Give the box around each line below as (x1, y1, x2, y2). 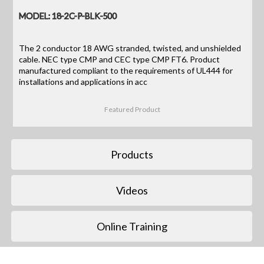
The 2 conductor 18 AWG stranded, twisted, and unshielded (19, 42, 242, 53)
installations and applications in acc (19, 76, 148, 87)
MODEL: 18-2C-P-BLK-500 (19, 10, 118, 21)
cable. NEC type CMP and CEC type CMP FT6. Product (19, 54, 220, 64)
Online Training (96, 219, 167, 233)
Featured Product (104, 105, 161, 114)
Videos (115, 183, 148, 197)
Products (110, 147, 153, 161)
